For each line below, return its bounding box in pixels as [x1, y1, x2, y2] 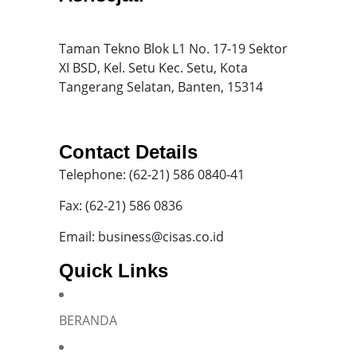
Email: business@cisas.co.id [59, 227, 224, 245]
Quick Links [59, 259, 168, 281]
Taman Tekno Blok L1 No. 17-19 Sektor [59, 39, 288, 57]
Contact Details [59, 140, 198, 163]
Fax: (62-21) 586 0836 [59, 196, 182, 214]
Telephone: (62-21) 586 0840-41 [59, 165, 245, 183]
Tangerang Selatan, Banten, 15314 [59, 77, 263, 96]
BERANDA [59, 311, 117, 329]
